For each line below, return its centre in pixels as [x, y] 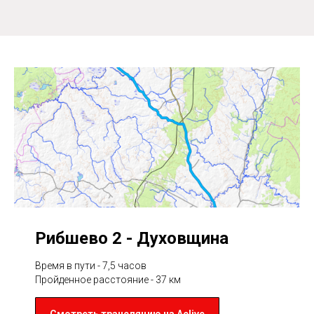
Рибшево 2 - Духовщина [132, 238]
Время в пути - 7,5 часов [91, 265]
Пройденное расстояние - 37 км [108, 279]
